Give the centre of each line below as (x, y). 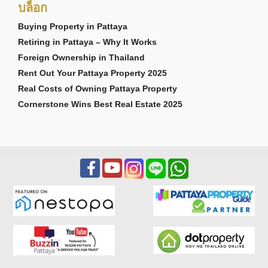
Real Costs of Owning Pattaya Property (98, 88)
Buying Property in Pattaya (73, 26)
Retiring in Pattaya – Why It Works (87, 42)
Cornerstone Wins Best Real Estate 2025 (100, 104)
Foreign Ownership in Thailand (81, 57)
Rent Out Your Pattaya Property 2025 (92, 73)
